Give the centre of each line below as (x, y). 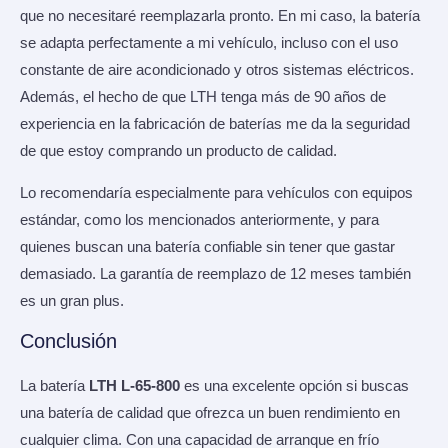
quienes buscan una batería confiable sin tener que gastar (207, 246)
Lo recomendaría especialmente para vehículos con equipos (216, 192)
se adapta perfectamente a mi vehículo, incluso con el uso (209, 43)
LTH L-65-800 (134, 386)
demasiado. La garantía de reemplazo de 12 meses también (215, 273)
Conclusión (68, 341)
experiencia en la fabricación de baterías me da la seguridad (215, 124)
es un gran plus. (72, 300)
